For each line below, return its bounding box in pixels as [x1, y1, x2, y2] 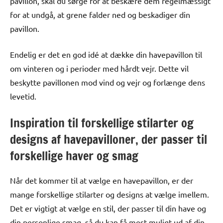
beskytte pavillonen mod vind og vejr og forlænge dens [10, 77, 205, 87]
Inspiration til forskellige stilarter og [10, 114, 194, 131]
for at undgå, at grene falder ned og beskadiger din [10, 9, 190, 19]
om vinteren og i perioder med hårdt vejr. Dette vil [10, 63, 189, 73]
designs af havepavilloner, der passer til [10, 130, 207, 148]
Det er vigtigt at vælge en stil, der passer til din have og [10, 203, 206, 213]
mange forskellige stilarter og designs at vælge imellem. [10, 189, 209, 199]
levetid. [10, 91, 36, 101]
